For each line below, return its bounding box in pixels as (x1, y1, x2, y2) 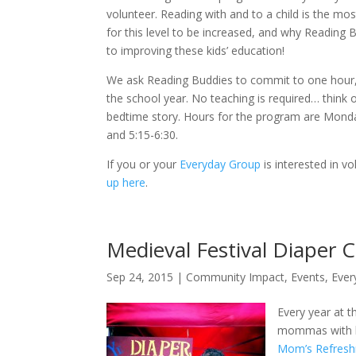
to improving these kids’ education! (106, 43, 285, 58)
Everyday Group (180, 157, 261, 172)
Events (291, 269, 326, 284)
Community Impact (186, 269, 285, 284)
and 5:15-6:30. (106, 127, 179, 142)
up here (106, 175, 146, 190)
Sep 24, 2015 (106, 269, 174, 284)
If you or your (106, 157, 180, 172)
